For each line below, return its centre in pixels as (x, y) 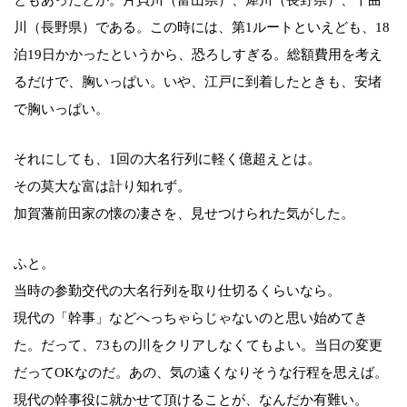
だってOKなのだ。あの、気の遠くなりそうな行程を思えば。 (201, 372)
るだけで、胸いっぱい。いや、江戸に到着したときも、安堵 (198, 81)
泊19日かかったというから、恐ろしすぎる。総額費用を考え (198, 54)
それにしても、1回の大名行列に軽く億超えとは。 (167, 159)
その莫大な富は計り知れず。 (102, 186)
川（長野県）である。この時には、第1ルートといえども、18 (202, 27)
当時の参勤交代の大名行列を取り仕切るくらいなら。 (177, 290)
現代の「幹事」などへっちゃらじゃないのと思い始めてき (191, 318)
